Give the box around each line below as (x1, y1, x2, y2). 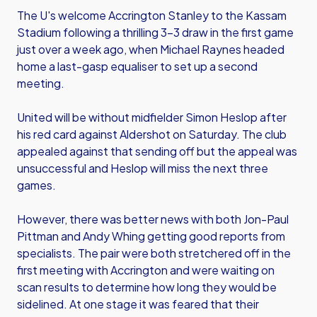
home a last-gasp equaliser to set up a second (17, 59, 258, 74)
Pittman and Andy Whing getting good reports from (17, 229, 285, 243)
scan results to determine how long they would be (17, 279, 277, 294)
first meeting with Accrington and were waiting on (17, 263, 275, 277)
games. (17, 178, 56, 192)
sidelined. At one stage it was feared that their (17, 296, 259, 311)
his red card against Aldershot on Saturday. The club (17, 127, 287, 142)
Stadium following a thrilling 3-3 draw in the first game (17, 25, 294, 40)
